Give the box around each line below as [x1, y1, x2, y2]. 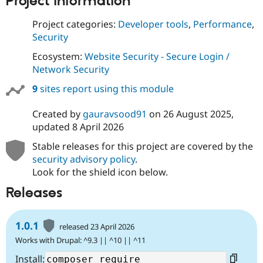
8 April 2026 [72, 120, 124, 134]
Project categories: [32, 17, 118, 31]
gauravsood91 [82, 107, 147, 121]
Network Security [32, 62, 109, 76]
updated [32, 120, 72, 134]
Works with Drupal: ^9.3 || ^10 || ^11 [15, 234, 146, 245]
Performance [193, 17, 252, 31]
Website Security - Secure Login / [84, 49, 230, 63]
